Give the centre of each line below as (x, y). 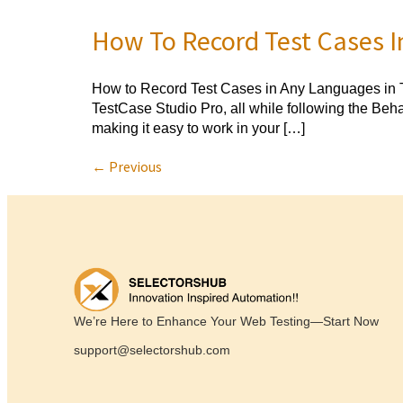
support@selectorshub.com (152, 350)
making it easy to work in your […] (198, 128)
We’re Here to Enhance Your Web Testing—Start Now (226, 322)
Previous (134, 166)
